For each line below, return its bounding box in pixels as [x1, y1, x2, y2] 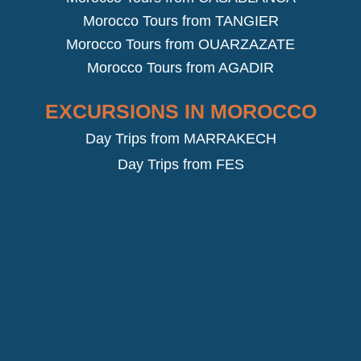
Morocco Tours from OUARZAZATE [66, 36, 295, 53]
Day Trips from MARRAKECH [85, 131, 276, 147]
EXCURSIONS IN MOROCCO [44, 101, 317, 123]
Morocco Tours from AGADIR [87, 60, 274, 77]
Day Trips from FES [117, 156, 244, 173]
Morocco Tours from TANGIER [82, 13, 279, 30]
